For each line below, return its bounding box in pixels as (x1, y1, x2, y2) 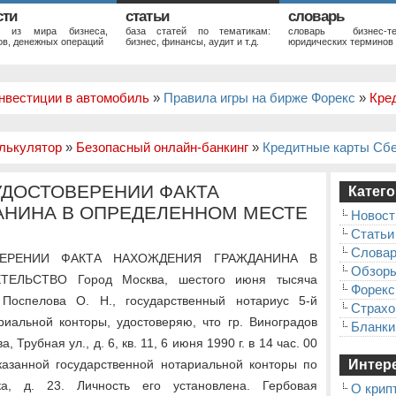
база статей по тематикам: (126, 26, 270, 36)
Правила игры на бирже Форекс (164, 91, 355, 105)
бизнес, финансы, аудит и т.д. (126, 36, 259, 47)
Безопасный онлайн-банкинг (76, 141, 248, 155)
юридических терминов (288, 36, 393, 47)
